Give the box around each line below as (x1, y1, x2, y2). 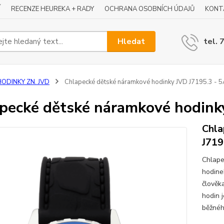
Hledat (117, 35, 145, 47)
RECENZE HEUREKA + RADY (11, 4, 94, 13)
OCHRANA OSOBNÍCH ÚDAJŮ (104, 4, 194, 13)
